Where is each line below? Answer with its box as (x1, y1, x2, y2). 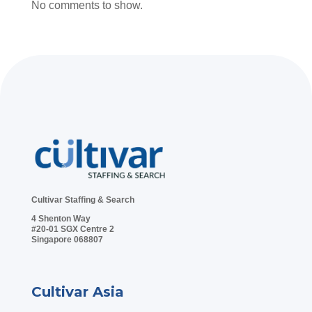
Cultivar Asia (31, 283, 124, 300)
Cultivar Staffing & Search (31, 194, 134, 205)
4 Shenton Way (31, 213, 91, 224)
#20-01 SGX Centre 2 (31, 224, 114, 234)
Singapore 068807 (31, 234, 103, 244)
